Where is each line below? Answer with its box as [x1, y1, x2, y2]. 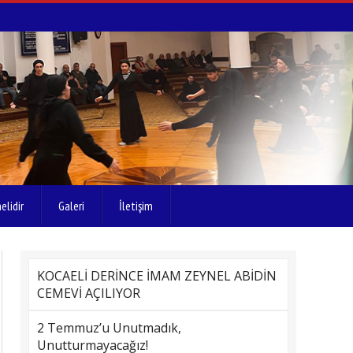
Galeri [58, 198, 84, 214]
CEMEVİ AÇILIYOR [37, 284, 140, 302]
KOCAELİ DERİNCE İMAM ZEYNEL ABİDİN [37, 267, 277, 284]
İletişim [119, 198, 153, 214]
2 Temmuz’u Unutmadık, [37, 319, 181, 336]
